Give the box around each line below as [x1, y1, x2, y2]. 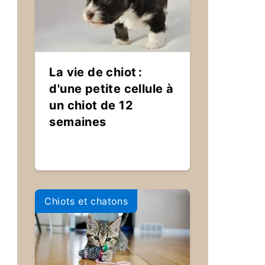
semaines [49, 115, 106, 129]
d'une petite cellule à [49, 82, 174, 96]
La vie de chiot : [49, 65, 143, 79]
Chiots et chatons [44, 195, 128, 207]
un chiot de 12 [49, 98, 134, 112]
